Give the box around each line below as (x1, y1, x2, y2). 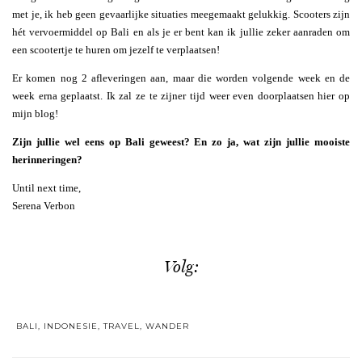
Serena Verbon (12, 200, 75, 213)
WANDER (145, 320, 189, 331)
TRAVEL (103, 320, 140, 331)
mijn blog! (12, 107, 58, 120)
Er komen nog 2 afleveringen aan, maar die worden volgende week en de (12, 72, 350, 85)
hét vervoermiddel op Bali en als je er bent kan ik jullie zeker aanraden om (12, 26, 350, 39)
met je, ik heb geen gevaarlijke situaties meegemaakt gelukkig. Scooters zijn (12, 8, 350, 21)
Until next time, (12, 182, 81, 195)
